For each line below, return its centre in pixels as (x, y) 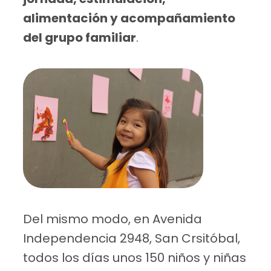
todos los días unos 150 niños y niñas (135, 258)
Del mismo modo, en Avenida (113, 219)
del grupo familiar (80, 37)
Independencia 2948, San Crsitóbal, (132, 239)
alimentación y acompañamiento (129, 18)
